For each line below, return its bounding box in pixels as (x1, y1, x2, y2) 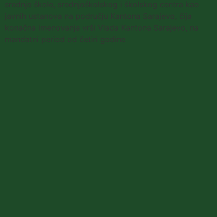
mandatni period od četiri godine (5, 34, 125, 45)
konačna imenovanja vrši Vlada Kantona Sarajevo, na (5, 23, 199, 33)
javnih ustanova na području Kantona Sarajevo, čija (5, 11, 192, 21)
